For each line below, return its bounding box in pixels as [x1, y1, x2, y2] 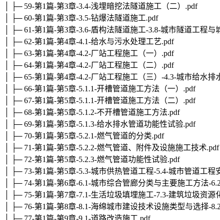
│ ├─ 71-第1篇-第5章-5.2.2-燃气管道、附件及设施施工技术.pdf [4, 143, 219, 152]
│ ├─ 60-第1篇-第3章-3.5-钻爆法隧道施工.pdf [4, 14, 158, 23]
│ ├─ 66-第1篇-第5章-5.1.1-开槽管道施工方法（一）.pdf [4, 84, 195, 93]
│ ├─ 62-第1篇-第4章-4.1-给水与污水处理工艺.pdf [4, 37, 174, 46]
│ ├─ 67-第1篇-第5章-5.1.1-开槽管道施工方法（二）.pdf [4, 96, 195, 105]
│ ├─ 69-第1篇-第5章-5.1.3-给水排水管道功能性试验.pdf [4, 120, 195, 129]
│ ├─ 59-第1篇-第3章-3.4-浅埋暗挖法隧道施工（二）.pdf [4, 2, 197, 11]
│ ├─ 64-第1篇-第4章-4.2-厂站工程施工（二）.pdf [4, 61, 174, 70]
